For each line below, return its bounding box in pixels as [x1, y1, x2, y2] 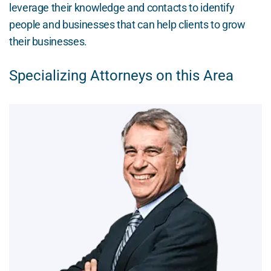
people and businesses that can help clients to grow [9, 18, 246, 31]
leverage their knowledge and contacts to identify [9, 1, 235, 15]
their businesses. [9, 35, 87, 48]
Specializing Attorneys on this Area [9, 67, 233, 85]
